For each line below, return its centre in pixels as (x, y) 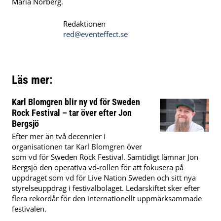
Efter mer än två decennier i (59, 136)
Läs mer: (32, 80)
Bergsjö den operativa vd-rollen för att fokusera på (98, 167)
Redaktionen (84, 24)
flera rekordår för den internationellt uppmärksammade (107, 199)
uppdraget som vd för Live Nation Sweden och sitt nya (104, 178)
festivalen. (29, 209)
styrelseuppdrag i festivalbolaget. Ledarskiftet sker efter (106, 188)
